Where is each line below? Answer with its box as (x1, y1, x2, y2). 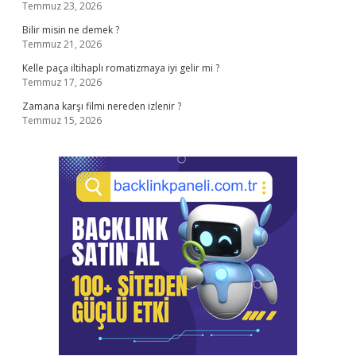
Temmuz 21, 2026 (22, 37, 102, 51)
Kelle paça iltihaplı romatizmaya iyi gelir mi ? (22, 61, 219, 75)
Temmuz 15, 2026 (22, 114, 102, 127)
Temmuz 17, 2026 (22, 75, 102, 89)
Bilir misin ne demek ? (22, 23, 119, 37)
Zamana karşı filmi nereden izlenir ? (22, 99, 181, 113)
